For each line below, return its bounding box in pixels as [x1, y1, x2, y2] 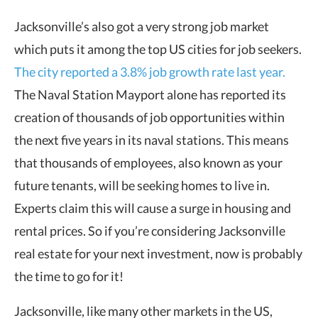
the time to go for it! [14, 268, 124, 284]
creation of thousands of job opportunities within [14, 109, 285, 125]
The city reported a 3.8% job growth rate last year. [14, 63, 285, 79]
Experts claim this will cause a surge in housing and [14, 199, 291, 216]
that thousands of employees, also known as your [14, 154, 283, 170]
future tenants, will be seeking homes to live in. [14, 177, 270, 193]
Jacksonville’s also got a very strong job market [14, 18, 269, 34]
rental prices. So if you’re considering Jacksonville [14, 222, 285, 238]
